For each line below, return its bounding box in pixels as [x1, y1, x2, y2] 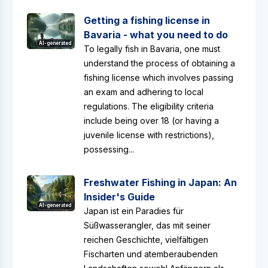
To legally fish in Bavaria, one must [84, 44, 220, 54]
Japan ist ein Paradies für [84, 206, 184, 216]
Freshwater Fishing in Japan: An [84, 176, 237, 188]
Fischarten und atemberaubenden [84, 249, 218, 259]
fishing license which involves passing [84, 72, 233, 83]
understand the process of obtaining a [84, 58, 235, 68]
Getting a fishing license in [84, 14, 210, 26]
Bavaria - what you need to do [84, 29, 228, 41]
